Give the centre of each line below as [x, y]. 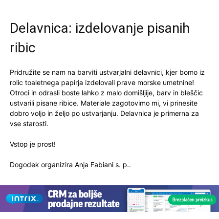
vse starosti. [29, 123]
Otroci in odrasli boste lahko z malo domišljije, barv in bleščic [106, 92]
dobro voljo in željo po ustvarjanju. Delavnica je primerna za [104, 113]
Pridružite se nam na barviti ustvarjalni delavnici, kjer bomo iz [107, 72]
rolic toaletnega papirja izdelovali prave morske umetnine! [102, 82]
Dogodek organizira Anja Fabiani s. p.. [70, 164]
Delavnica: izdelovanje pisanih [100, 28]
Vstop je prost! [33, 144]
